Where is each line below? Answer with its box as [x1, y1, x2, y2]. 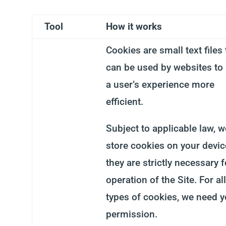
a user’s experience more [105, 79, 214, 90]
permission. [105, 208, 157, 220]
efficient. [105, 96, 143, 107]
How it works [105, 21, 162, 32]
